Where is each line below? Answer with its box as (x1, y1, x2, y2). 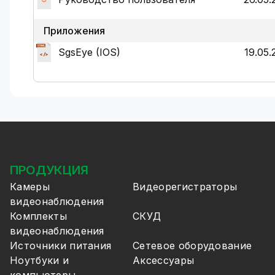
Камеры (10, 180, 50, 193)
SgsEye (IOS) (58, 46, 120, 58)
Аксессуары (133, 254, 195, 266)
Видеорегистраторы (133, 180, 238, 193)
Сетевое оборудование (133, 239, 252, 252)
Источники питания (10, 239, 112, 252)
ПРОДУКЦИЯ (10, 163, 88, 177)
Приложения (44, 25, 105, 37)
